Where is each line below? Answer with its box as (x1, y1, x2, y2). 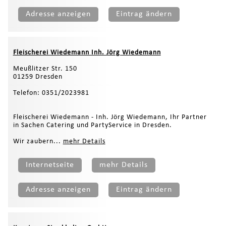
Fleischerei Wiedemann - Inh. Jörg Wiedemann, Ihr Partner (13, 114, 207, 122)
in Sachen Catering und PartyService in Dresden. (13, 122, 172, 130)
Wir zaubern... (13, 138, 63, 146)
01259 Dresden (13, 73, 63, 81)
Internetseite (25, 161, 74, 169)
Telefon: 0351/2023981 (13, 89, 89, 97)
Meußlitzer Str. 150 (13, 65, 77, 73)
